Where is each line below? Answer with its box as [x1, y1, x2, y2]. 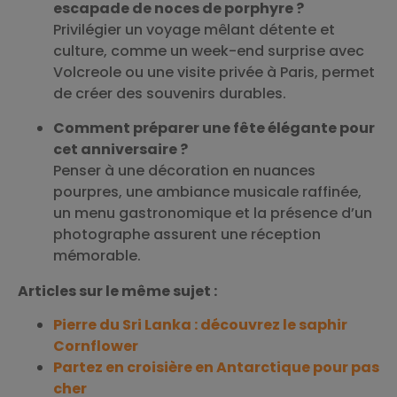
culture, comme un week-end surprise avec [53, 41, 364, 62]
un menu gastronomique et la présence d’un [53, 202, 372, 223]
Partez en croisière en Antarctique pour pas [53, 357, 379, 378]
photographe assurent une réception [53, 223, 321, 245]
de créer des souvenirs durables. [53, 83, 286, 105]
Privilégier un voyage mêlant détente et [53, 19, 335, 41]
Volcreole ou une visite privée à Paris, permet [53, 62, 375, 83]
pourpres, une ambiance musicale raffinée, [53, 181, 362, 202]
